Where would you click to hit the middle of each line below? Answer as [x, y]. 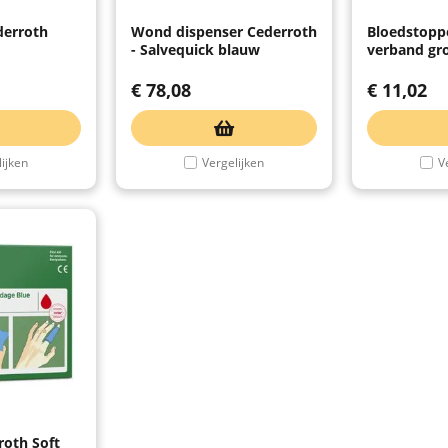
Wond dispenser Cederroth [224, 31]
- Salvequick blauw [195, 49]
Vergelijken [233, 162]
